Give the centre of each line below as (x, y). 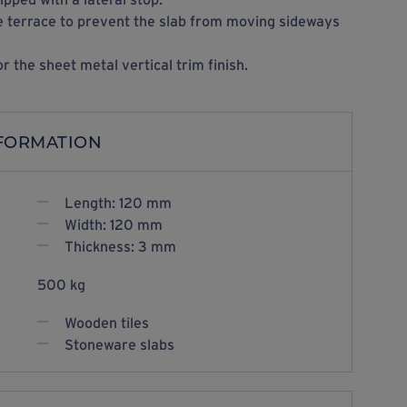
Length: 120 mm (118, 203)
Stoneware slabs (119, 344)
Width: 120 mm (113, 224)
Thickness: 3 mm (120, 246)
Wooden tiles (106, 323)
